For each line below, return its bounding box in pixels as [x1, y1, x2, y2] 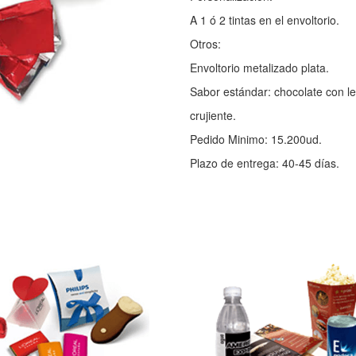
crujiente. [190, 107, 236, 123]
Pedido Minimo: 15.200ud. [190, 131, 322, 147]
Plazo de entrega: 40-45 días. [190, 155, 339, 171]
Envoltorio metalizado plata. [190, 60, 329, 75]
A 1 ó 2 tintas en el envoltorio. [190, 12, 339, 28]
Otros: [190, 36, 221, 52]
